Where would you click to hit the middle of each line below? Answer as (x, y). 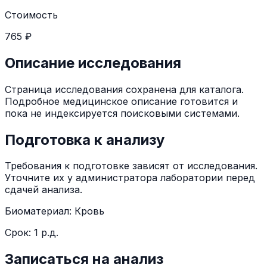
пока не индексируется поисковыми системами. (122, 113)
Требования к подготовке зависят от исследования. (131, 166)
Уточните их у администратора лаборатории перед (130, 178)
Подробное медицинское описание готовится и (121, 101)
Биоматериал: (40, 211)
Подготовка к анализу (85, 139)
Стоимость (31, 15)
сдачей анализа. (44, 190)
